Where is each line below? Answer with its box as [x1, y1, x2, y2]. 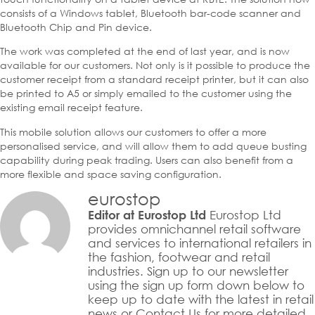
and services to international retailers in [88, 236, 311, 251]
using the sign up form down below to [88, 278, 304, 293]
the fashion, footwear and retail [88, 250, 270, 265]
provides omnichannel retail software [88, 221, 301, 237]
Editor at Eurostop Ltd [88, 208, 206, 222]
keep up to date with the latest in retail [88, 292, 314, 307]
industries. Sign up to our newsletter [88, 264, 288, 279]
